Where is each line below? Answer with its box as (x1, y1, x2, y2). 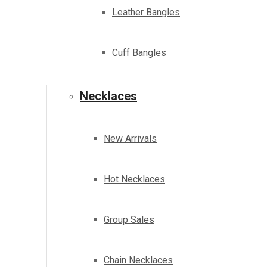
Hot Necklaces (104, 173, 165, 185)
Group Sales (104, 214, 154, 226)
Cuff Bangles (112, 47, 166, 59)
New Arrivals (104, 133, 157, 145)
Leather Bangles (112, 7, 180, 18)
